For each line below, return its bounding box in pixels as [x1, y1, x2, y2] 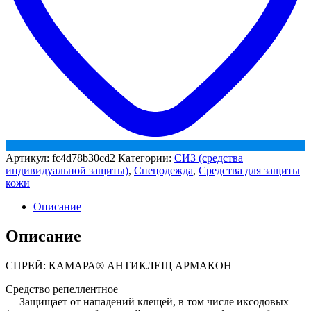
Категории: [118, 151, 174, 164]
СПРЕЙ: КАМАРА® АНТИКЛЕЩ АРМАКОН [6, 259, 232, 271]
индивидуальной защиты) [6, 164, 128, 176]
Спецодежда [134, 164, 193, 176]
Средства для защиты [199, 164, 300, 176]
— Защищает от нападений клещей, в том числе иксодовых [6, 295, 289, 308]
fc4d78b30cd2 [52, 151, 115, 164]
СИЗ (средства [174, 151, 243, 164]
